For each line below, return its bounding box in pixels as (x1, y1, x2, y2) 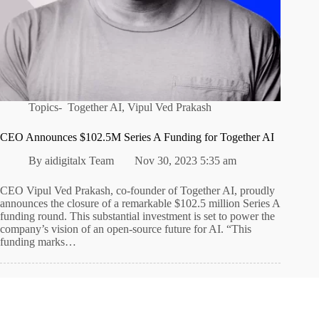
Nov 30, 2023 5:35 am (134, 155, 236, 167)
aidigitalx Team (45, 155, 115, 167)
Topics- (28, 101, 65, 114)
